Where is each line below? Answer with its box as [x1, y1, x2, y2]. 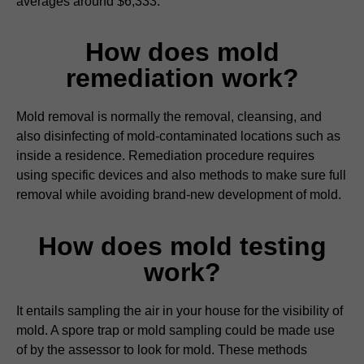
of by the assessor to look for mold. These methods [16, 342, 307, 357]
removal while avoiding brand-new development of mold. [16, 188, 341, 202]
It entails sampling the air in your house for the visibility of [16, 303, 343, 318]
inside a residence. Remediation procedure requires [16, 149, 314, 163]
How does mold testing [37, 231, 327, 261]
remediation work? [65, 63, 299, 93]
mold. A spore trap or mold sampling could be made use [16, 323, 335, 337]
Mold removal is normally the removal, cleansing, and [16, 110, 322, 124]
